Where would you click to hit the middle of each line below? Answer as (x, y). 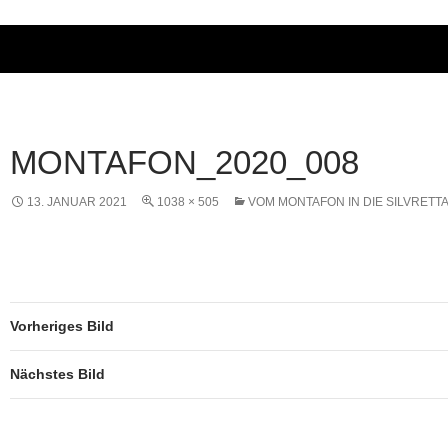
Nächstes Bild (57, 373)
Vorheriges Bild (62, 325)
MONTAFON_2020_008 (184, 162)
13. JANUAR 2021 (77, 201)
